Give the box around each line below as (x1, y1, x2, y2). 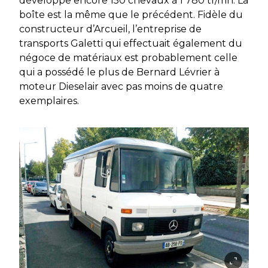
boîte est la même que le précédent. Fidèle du (19, 8, 243, 20)
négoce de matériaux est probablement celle (19, 51, 237, 63)
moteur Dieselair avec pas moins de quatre (19, 80, 223, 92)
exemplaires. (19, 95, 79, 106)
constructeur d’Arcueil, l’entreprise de (19, 23, 202, 35)
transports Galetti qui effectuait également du (19, 37, 242, 49)
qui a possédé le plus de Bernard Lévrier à (19, 66, 220, 78)
